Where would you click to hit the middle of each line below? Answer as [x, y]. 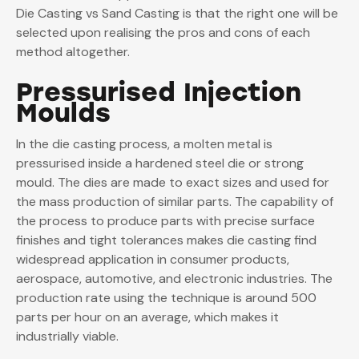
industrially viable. [69, 337]
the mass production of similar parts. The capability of [175, 202]
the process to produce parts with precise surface [165, 221]
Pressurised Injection [159, 93]
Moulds [63, 113]
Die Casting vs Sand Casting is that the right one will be [177, 14]
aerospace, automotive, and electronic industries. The [174, 279]
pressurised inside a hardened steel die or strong [160, 163]
